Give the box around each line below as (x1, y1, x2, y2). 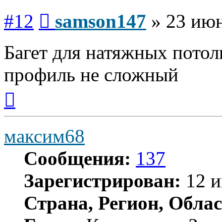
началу (15, 103, 38, 112)
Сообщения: (24, 148, 131, 169)
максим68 (4, 125, 85, 147)
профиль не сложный (4, 64, 178, 86)
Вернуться (15, 85, 50, 94)
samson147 (55, 10, 146, 32)
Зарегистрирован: (24, 170, 181, 192)
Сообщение (50, 6, 89, 15)
